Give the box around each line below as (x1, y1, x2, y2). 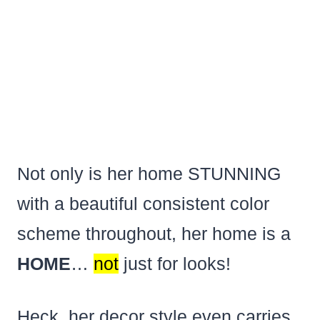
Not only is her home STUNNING (16, 164, 281, 184)
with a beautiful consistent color (16, 194, 269, 214)
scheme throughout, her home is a (16, 224, 291, 244)
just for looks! (118, 254, 231, 274)
